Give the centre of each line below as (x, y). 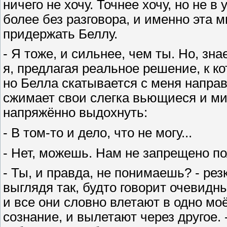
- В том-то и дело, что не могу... (98, 133)
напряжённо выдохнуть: (75, 113)
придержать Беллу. (60, 34)
